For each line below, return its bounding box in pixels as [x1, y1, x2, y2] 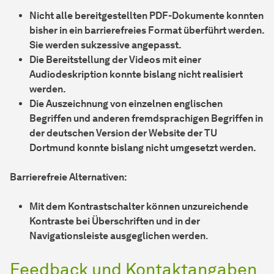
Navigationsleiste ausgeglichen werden [29, 230, 206, 242]
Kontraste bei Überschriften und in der [29, 215, 200, 228]
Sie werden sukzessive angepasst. [29, 39, 182, 51]
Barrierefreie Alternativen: [10, 171, 127, 183]
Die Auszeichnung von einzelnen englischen [29, 98, 223, 110]
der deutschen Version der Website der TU [29, 127, 217, 139]
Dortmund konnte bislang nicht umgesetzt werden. [29, 142, 256, 154]
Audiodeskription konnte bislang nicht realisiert [29, 68, 243, 81]
